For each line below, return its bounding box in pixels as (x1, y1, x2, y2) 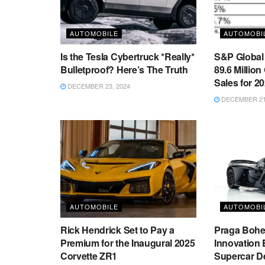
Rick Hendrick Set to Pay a (60, 222, 174, 237)
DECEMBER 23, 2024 (66, 81, 130, 91)
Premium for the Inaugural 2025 (60, 235, 195, 250)
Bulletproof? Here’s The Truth (60, 63, 188, 77)
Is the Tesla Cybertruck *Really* (60, 50, 195, 64)
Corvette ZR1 (60, 248, 118, 263)
